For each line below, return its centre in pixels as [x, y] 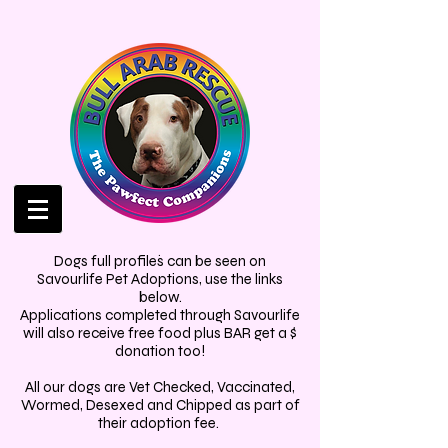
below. [160, 297]
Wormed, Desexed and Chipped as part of [160, 405]
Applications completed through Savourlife [160, 315]
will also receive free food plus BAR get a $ [160, 333]
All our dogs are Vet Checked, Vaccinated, [160, 387]
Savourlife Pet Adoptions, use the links [160, 279]
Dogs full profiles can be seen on [160, 261]
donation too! [160, 351]
